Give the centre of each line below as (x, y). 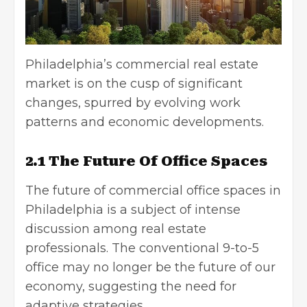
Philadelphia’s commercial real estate (142, 64)
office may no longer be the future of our (150, 267)
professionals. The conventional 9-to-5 (142, 248)
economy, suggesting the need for (131, 286)
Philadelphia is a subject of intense (133, 209)
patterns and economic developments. (145, 122)
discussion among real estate (116, 229)
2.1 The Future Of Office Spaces (146, 161)
